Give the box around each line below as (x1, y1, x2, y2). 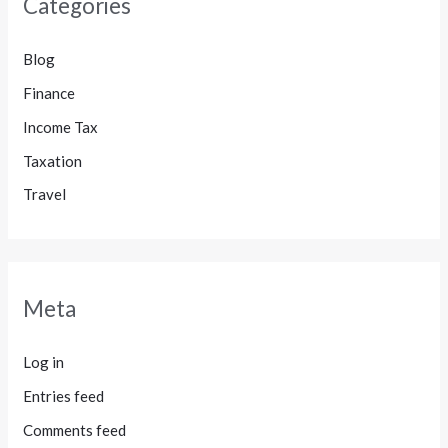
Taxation (23, 151, 83, 170)
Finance (23, 84, 76, 103)
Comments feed (23, 420, 127, 439)
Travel (23, 185, 67, 204)
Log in (23, 353, 65, 372)
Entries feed (23, 387, 105, 406)
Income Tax (23, 117, 99, 136)
